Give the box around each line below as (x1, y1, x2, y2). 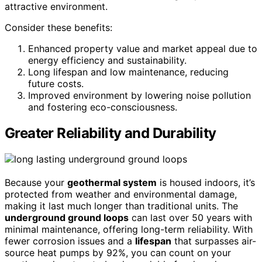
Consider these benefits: (5, 21, 112, 33)
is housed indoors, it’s (157, 176, 255, 188)
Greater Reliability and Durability (5, 124, 216, 142)
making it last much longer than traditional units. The (5, 199, 238, 212)
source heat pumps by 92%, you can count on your (5, 246, 231, 258)
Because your (5, 176, 67, 188)
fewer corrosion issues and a (5, 235, 135, 247)
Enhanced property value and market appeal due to (28, 42, 257, 54)
